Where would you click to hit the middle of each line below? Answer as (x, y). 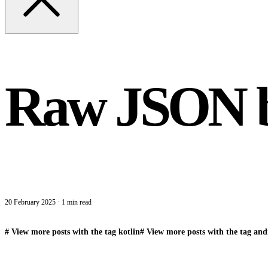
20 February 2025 (30, 202)
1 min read (77, 202)
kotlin (129, 232)
